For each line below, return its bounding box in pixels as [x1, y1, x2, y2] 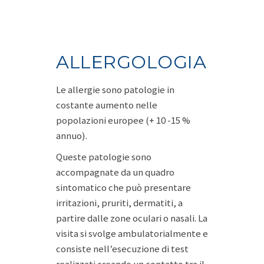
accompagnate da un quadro [56, 166, 174, 179]
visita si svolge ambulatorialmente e [56, 227, 208, 240]
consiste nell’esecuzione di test [56, 242, 189, 255]
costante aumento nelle [56, 98, 157, 111]
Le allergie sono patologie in [56, 83, 174, 96]
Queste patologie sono [56, 150, 151, 163]
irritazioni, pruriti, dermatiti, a [56, 196, 183, 209]
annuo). [56, 129, 87, 142]
